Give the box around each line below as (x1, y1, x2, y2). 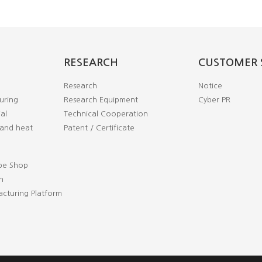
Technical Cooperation (64, 110, 148, 118)
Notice (198, 82, 222, 89)
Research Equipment (64, 96, 138, 104)
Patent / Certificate (64, 124, 135, 132)
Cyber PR (198, 96, 230, 104)
